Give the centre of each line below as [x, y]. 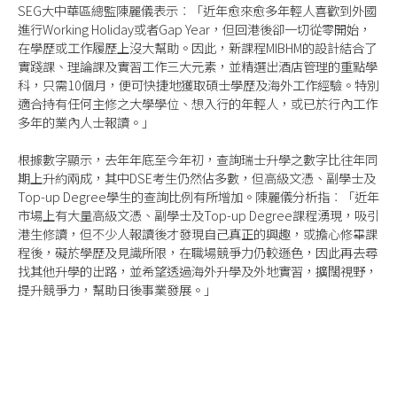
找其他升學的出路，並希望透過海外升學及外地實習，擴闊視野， [198, 271]
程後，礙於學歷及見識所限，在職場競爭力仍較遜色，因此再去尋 [198, 253]
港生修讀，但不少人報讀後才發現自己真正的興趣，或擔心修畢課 [198, 234]
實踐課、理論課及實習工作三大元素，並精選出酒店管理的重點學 [198, 66]
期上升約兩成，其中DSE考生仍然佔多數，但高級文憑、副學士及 [197, 178]
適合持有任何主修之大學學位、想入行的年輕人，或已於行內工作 [198, 103]
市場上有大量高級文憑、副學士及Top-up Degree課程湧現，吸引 [198, 215]
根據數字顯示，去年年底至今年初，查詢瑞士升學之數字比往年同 [198, 160]
